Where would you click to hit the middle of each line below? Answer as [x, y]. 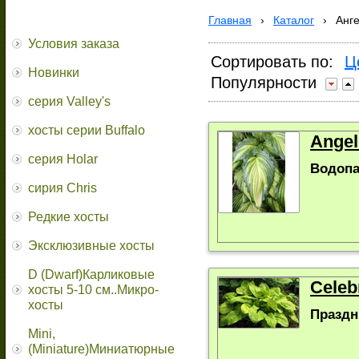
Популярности [264, 83]
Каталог [294, 20]
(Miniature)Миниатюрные [101, 349]
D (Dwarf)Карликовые [91, 274]
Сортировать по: [272, 62]
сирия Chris [63, 188]
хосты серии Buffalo [87, 130]
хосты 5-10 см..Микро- [93, 290]
